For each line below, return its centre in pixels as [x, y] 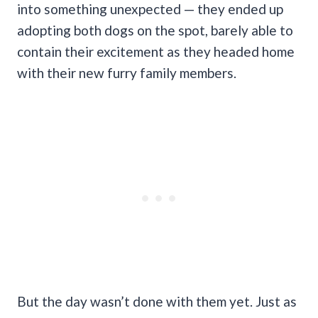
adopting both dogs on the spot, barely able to [155, 30]
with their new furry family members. [127, 72]
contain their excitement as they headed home [156, 51]
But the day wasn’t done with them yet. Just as [157, 301]
